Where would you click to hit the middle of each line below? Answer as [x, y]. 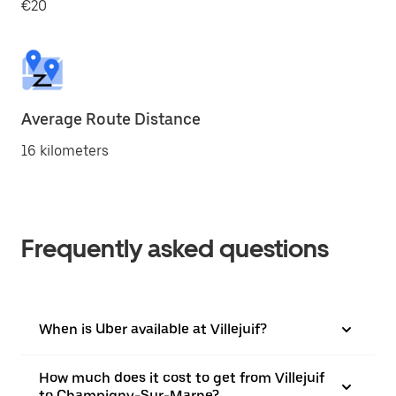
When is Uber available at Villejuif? [153, 329]
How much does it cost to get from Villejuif [182, 378]
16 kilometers [65, 151]
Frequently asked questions [175, 248]
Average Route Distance [111, 119]
